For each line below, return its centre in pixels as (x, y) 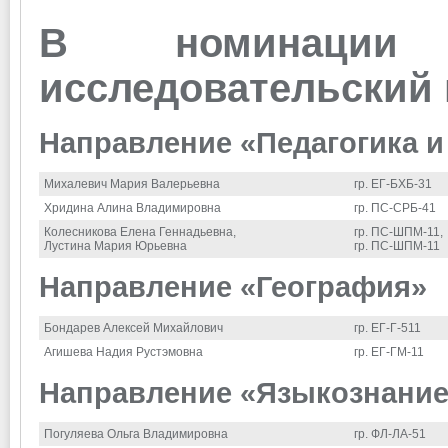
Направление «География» (233, 286)
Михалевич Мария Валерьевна (132, 183)
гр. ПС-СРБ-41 (395, 207)
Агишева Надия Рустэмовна (123, 351)
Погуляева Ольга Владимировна (136, 433)
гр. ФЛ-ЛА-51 (390, 433)
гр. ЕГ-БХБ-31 (393, 183)
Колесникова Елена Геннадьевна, (140, 231)
